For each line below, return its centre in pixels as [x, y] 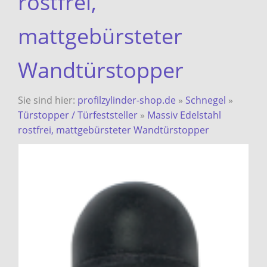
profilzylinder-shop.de [127, 100]
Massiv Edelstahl [184, 115]
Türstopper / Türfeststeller [78, 115]
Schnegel [206, 100]
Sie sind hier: [48, 100]
